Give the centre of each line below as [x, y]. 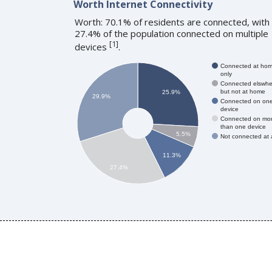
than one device [243, 126]
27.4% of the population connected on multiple [171, 33]
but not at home [243, 91]
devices [92, 46]
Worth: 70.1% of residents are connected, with [172, 22]
